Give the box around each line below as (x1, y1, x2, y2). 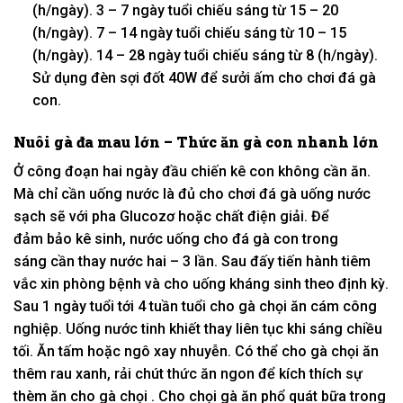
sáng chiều (306, 319, 382, 337)
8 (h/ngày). (301, 46, 378, 64)
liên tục (236, 319, 283, 337)
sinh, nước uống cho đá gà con (91, 229, 302, 247)
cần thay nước (47, 252, 147, 270)
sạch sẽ (13, 207, 69, 225)
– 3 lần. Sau (166, 252, 250, 270)
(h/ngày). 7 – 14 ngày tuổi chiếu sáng (31, 23, 281, 41)
